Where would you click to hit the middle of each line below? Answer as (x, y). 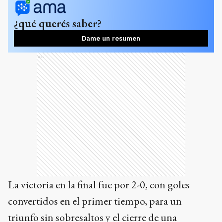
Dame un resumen (111, 38)
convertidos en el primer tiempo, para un (95, 201)
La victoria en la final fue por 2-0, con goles (99, 185)
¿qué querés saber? (58, 23)
